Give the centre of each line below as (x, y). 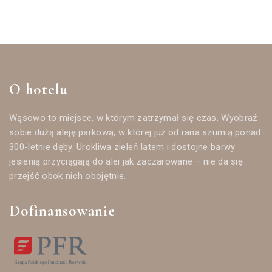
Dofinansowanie (62, 210)
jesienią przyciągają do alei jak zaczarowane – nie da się (126, 161)
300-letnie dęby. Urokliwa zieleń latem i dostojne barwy (122, 147)
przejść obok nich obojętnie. (68, 176)
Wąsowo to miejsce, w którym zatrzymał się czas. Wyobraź (133, 117)
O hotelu (39, 89)
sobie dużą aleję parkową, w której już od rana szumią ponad (135, 132)
